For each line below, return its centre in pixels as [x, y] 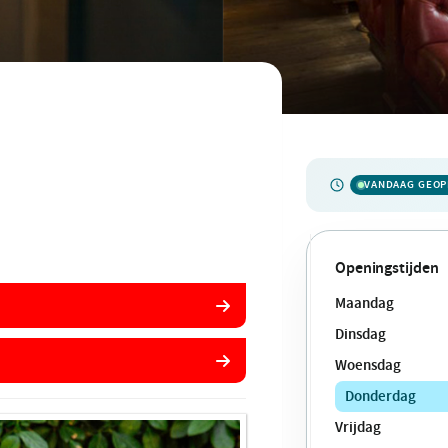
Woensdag [367, 365]
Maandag [364, 303]
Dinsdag [360, 334]
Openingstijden [386, 267]
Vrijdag [357, 427]
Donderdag [380, 396]
